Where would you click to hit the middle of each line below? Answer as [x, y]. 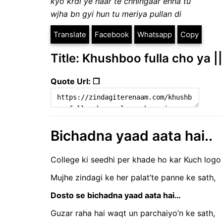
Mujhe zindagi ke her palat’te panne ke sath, [133, 177]
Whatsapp [155, 35]
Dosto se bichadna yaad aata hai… [116, 195]
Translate [70, 35]
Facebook [112, 35]
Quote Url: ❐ [75, 82]
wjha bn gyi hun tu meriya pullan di [116, 14]
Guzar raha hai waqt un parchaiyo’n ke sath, [133, 213]
